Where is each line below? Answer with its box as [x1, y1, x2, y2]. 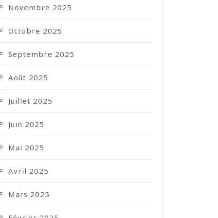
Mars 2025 [8, 189, 50, 199]
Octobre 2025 [8, 26, 62, 36]
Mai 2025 [8, 143, 44, 152]
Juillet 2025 [8, 96, 53, 106]
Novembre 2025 [8, 2, 72, 12]
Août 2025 [8, 73, 48, 82]
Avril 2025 [8, 166, 49, 176]
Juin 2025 [8, 119, 44, 129]
